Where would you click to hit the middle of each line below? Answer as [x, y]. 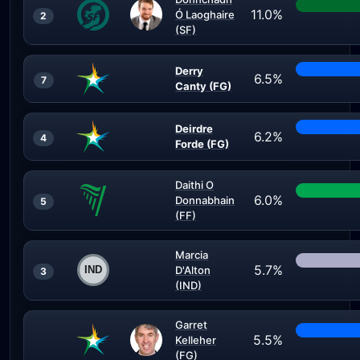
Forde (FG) [202, 144]
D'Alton [193, 270]
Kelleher [196, 340]
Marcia [192, 255]
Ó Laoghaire [205, 14]
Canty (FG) [203, 86]
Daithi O [194, 185]
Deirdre [194, 129]
